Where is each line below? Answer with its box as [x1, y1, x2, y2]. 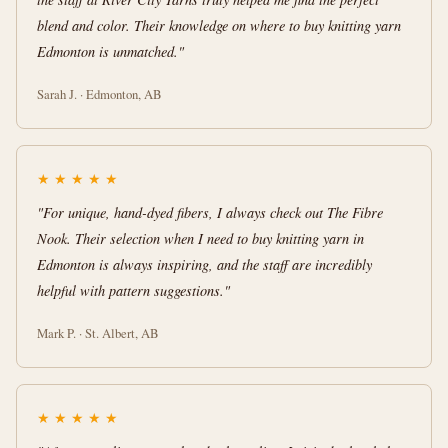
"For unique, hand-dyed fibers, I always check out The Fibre [37, 203, 383, 222]
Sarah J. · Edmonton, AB [37, 85, 162, 103]
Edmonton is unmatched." [37, 42, 184, 61]
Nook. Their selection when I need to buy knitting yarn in [37, 229, 364, 248]
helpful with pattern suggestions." [37, 281, 230, 300]
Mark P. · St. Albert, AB [37, 324, 159, 342]
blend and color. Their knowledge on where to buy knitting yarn [37, 16, 401, 35]
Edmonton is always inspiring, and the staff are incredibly [37, 255, 372, 274]
